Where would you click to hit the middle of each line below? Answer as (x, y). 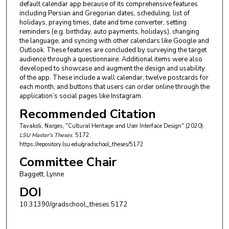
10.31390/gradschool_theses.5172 (73, 204)
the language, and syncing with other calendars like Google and (114, 41)
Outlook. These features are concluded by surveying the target (113, 50)
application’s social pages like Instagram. (81, 96)
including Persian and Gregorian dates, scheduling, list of (104, 14)
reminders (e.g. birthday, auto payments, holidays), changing (109, 32)
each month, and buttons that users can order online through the (114, 87)
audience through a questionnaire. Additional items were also (111, 60)
